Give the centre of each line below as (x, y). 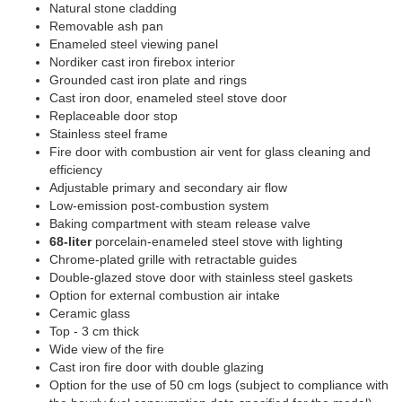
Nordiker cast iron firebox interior (142, 61)
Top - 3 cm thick (94, 331)
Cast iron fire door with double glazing (157, 367)
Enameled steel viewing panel (134, 44)
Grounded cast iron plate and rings (148, 79)
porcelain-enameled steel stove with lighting (217, 241)
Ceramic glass (90, 313)
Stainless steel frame (109, 133)
